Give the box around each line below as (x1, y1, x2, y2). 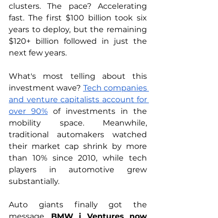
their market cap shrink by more (9, 142, 147, 151)
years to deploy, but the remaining (9, 25, 147, 34)
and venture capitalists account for (9, 95, 147, 104)
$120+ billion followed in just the (9, 36, 147, 46)
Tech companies (83, 83, 147, 92)
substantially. (9, 177, 59, 186)
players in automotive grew (9, 165, 147, 174)
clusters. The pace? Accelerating (9, 1, 147, 11)
